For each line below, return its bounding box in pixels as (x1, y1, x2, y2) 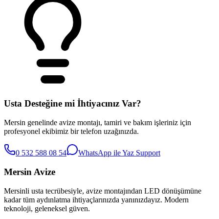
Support (134, 149, 160, 157)
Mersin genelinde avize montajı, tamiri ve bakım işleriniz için (4, 118, 191, 127)
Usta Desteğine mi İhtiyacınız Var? (4, 98, 141, 109)
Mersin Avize (4, 166, 55, 177)
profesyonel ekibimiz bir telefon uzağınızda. (4, 127, 139, 136)
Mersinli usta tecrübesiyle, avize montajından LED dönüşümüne (4, 186, 201, 195)
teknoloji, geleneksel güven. (4, 204, 90, 213)
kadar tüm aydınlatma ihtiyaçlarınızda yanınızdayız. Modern (4, 195, 189, 204)
